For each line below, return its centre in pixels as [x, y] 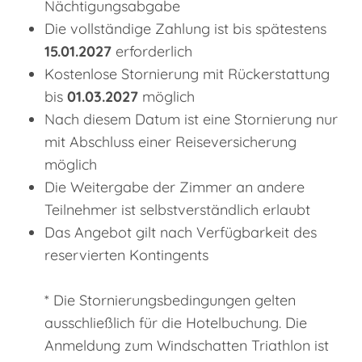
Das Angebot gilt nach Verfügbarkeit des [181, 233]
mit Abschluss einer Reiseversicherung [170, 142]
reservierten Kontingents [126, 255]
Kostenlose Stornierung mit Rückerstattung [187, 74]
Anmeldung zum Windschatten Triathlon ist [187, 346]
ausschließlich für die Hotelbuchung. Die [176, 323]
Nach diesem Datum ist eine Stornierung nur [191, 120]
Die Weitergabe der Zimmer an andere [175, 187]
